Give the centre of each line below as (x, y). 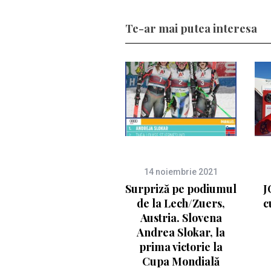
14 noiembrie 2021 (181, 171)
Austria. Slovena (181, 217)
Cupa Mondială (181, 261)
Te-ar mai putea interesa (191, 28)
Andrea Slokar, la (181, 232)
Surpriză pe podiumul (181, 188)
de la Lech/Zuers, (181, 203)
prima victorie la (181, 247)
